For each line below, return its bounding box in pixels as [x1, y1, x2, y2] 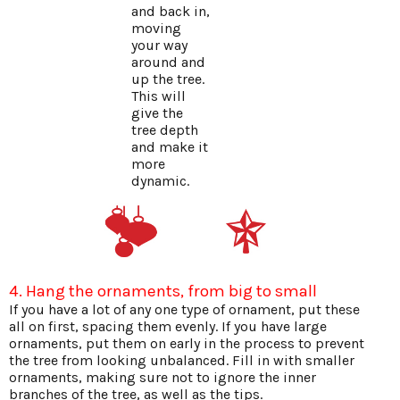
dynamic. [131, 172, 189, 190]
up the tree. [131, 71, 204, 88]
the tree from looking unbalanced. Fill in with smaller [9, 352, 354, 370]
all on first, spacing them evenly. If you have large [9, 318, 327, 336]
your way [131, 37, 187, 54]
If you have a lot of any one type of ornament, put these [9, 301, 360, 319]
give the [131, 104, 183, 122]
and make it [131, 138, 208, 156]
